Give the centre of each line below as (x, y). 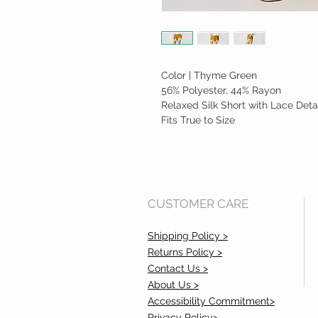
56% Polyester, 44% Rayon (221, 91)
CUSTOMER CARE (198, 204)
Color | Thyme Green (209, 76)
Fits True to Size (198, 120)
